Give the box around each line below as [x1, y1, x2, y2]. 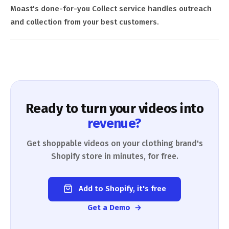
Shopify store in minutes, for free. [51, 151, 178, 162]
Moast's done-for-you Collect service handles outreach [10, 4, 212, 14]
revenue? [87, 116, 142, 132]
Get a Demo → [87, 202, 142, 212]
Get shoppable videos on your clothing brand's [26, 139, 203, 149]
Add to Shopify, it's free [76, 184, 166, 193]
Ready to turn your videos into [25, 101, 204, 117]
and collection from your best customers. [10, 17, 159, 27]
